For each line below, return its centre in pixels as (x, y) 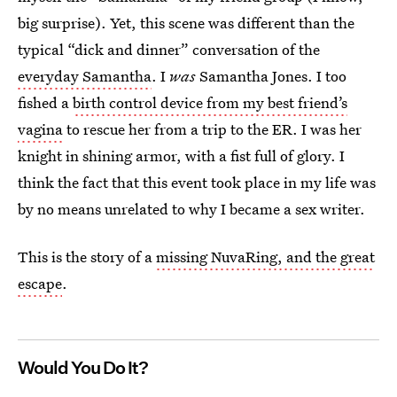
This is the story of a (87, 257)
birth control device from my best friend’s (210, 102)
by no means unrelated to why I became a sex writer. (191, 209)
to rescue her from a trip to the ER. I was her (212, 129)
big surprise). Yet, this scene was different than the (186, 23)
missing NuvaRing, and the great (265, 257)
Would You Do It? (83, 368)
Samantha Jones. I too (271, 76)
